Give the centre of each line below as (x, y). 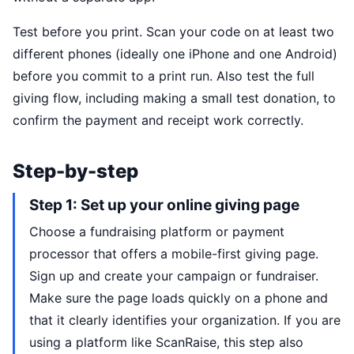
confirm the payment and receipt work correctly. (158, 120)
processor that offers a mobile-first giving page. (174, 254)
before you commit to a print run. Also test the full (164, 76)
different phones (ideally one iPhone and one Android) (175, 54)
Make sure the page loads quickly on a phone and (179, 298)
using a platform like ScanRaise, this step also (166, 342)
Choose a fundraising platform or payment (157, 232)
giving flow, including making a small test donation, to (174, 98)
